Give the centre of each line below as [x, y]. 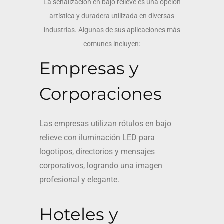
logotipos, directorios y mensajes [97, 152]
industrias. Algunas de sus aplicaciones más [112, 30]
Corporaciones [101, 94]
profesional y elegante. [79, 180]
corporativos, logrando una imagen [101, 166]
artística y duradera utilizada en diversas [112, 16]
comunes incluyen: [112, 44]
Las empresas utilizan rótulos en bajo [105, 124]
